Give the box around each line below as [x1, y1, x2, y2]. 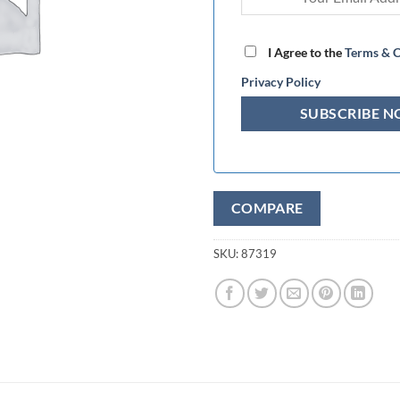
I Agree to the [265, 44, 345, 60]
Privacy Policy [241, 73, 321, 89]
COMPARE [230, 199, 304, 216]
